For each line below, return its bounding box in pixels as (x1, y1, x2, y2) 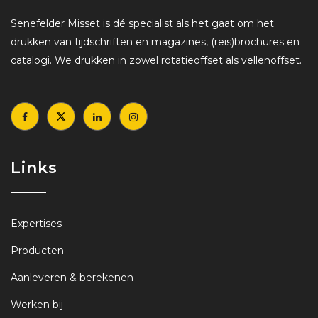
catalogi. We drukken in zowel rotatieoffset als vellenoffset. (11, 54, 302, 67)
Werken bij (11, 298, 63, 312)
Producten (11, 244, 64, 258)
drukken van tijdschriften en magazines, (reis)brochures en (11, 35, 300, 49)
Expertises (11, 217, 62, 231)
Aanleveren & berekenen (11, 271, 133, 285)
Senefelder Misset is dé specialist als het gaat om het (11, 17, 274, 31)
